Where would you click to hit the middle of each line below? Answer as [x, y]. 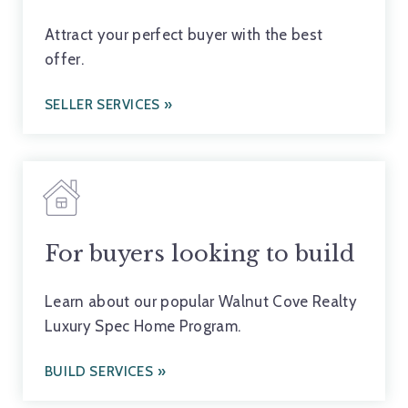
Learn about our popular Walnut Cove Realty [201, 301]
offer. [64, 60]
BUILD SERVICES [99, 371]
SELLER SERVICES [102, 105]
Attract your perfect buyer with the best [184, 35]
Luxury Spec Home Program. [143, 326]
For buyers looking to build [199, 253]
